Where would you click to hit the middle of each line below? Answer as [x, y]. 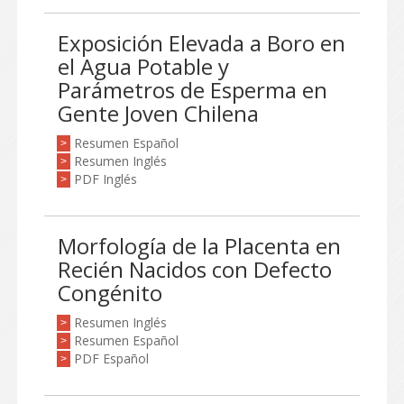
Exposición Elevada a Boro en [202, 43]
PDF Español [111, 358]
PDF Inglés [106, 179]
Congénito [110, 293]
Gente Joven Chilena [158, 113]
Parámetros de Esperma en [193, 90]
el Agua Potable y [143, 66]
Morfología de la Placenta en [199, 246]
